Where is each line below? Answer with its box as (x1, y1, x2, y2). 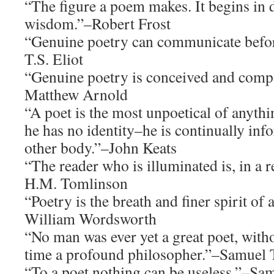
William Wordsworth (24, 208, 157, 229)
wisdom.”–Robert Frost (24, 13, 171, 34)
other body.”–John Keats (24, 137, 177, 158)
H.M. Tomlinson (24, 172, 128, 193)
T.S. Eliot (24, 48, 83, 69)
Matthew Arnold (24, 84, 128, 105)
